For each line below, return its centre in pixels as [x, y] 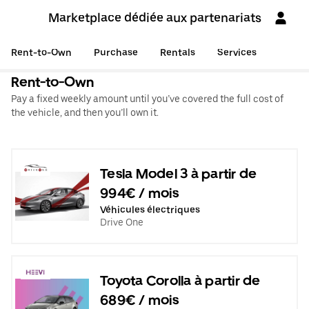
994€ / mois [139, 193]
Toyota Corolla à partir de [180, 280]
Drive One [122, 222]
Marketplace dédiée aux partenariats [154, 18]
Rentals [178, 52]
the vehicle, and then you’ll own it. [85, 112]
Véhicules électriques [150, 209]
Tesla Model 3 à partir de [179, 173]
